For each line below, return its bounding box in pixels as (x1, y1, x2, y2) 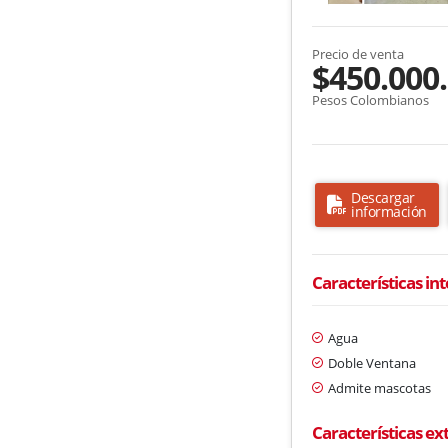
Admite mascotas (328, 378, 432, 397)
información (351, 201, 427, 221)
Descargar (351, 187, 415, 207)
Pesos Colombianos (312, 90, 430, 109)
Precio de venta (312, 44, 405, 63)
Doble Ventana (328, 353, 417, 372)
